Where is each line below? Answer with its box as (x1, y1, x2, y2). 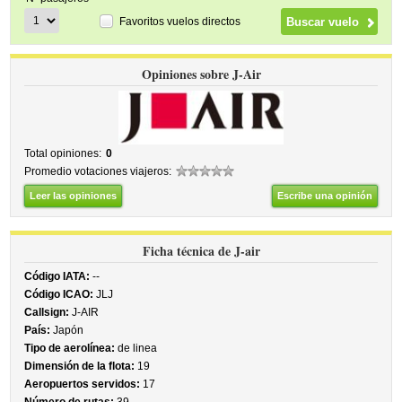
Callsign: (24, 306, 70, 319)
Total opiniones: (24, 147, 102, 160)
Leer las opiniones (30, 190, 118, 201)
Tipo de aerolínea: (24, 342, 116, 354)
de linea (115, 342, 158, 354)
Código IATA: (24, 270, 91, 283)
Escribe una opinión (276, 190, 372, 201)
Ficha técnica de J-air (142, 241, 260, 260)
